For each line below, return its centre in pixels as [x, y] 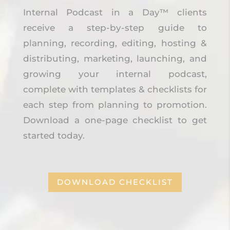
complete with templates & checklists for [115, 89]
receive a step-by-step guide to [115, 27]
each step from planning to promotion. [115, 104]
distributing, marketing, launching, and [115, 58]
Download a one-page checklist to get [115, 120]
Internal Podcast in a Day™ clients [115, 12]
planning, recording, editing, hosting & [115, 43]
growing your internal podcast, [115, 74]
